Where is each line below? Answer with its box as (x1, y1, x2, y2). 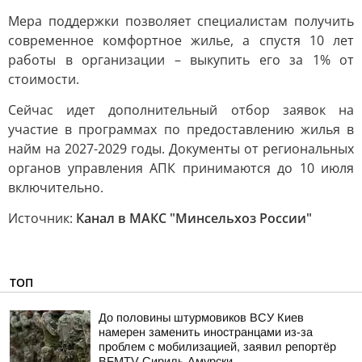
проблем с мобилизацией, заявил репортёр (99, 340, 336, 353)
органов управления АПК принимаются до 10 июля (8, 159, 354, 177)
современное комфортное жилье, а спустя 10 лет (8, 32, 354, 49)
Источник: (8, 209, 76, 227)
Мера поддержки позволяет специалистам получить (8, 12, 354, 30)
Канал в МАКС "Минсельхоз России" (76, 209, 312, 227)
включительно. (8, 179, 103, 196)
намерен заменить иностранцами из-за (99, 326, 313, 339)
